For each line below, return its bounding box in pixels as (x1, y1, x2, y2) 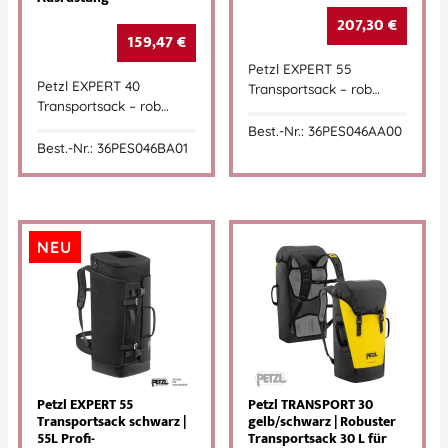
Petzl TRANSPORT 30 (248, 392, 373, 417)
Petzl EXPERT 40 (37, 76, 140, 94)
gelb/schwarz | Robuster (248, 409, 396, 434)
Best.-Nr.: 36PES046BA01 (37, 139, 188, 157)
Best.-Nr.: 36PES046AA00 (248, 122, 402, 140)
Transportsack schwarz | (37, 409, 186, 434)
